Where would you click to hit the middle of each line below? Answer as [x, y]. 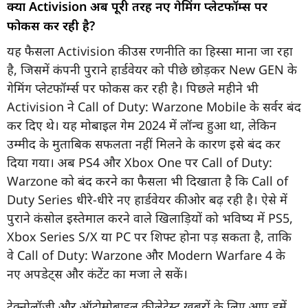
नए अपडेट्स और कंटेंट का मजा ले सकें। [97, 273]
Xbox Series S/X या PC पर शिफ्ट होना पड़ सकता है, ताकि [149, 236]
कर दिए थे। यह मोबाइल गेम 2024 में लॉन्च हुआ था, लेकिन [142, 125]
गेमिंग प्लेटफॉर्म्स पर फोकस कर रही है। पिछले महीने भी [133, 88]
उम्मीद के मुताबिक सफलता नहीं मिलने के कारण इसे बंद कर [144, 143]
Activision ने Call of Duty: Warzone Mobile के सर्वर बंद [154, 106]
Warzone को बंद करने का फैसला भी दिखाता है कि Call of [147, 180]
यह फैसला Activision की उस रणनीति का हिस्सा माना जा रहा [150, 51]
